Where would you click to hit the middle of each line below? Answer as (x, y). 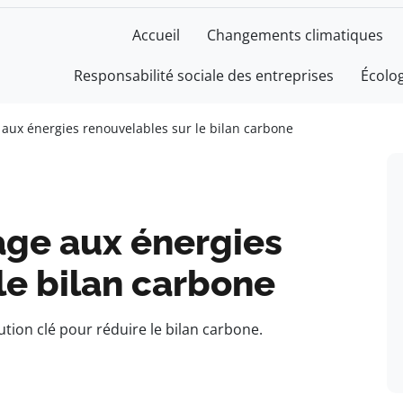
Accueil (156, 35)
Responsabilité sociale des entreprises (204, 76)
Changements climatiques (295, 35)
